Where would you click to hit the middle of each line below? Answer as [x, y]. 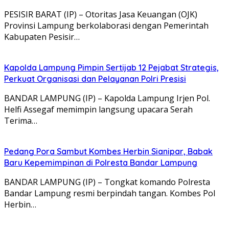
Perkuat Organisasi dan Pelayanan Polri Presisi [95, 78]
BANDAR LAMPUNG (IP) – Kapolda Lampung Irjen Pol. [107, 98]
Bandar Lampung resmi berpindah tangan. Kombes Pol [110, 193]
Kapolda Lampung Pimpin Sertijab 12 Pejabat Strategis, [111, 67]
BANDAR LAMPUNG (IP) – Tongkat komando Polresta [107, 182]
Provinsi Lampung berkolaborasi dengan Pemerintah [106, 25]
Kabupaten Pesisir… [42, 37]
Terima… [21, 120]
